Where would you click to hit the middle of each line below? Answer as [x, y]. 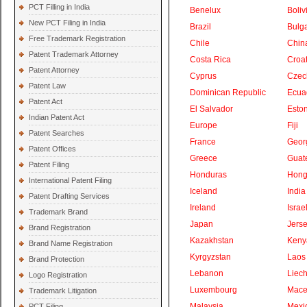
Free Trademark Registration [77, 38]
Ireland [203, 208]
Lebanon [207, 273]
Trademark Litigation [63, 291]
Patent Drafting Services [69, 196]
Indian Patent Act [57, 117]
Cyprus [203, 76]
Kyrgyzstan [210, 257]
